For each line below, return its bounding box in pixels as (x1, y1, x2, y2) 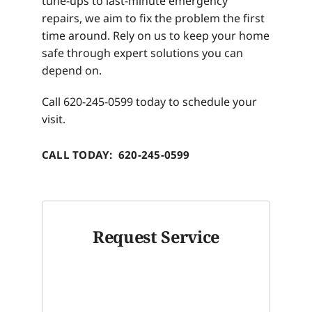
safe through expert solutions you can (42, 45, 243, 61)
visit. (42, 111, 65, 127)
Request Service (93, 226, 219, 249)
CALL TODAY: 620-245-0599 (42, 147, 190, 162)
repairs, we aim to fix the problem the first (42, 10, 265, 26)
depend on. (42, 62, 102, 78)
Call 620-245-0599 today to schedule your (42, 93, 257, 109)
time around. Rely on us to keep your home (42, 27, 270, 43)
